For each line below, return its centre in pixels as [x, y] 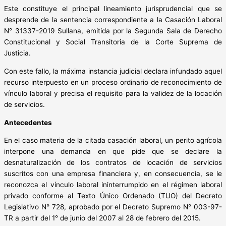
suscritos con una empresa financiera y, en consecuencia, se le [113, 174]
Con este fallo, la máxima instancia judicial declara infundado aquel [113, 71]
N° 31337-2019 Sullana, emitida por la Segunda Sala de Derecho [113, 31]
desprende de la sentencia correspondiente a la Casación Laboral [113, 20]
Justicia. [17, 53]
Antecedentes [28, 122]
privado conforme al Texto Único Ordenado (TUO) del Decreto [113, 196]
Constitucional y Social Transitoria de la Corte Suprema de [113, 42]
